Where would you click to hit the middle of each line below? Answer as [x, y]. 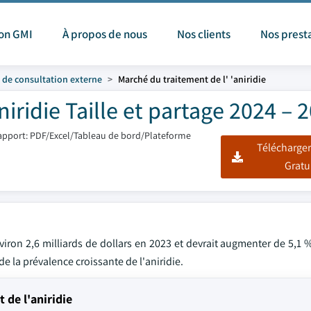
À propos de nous [105, 34]
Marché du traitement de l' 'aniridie [192, 79]
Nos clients [204, 34]
